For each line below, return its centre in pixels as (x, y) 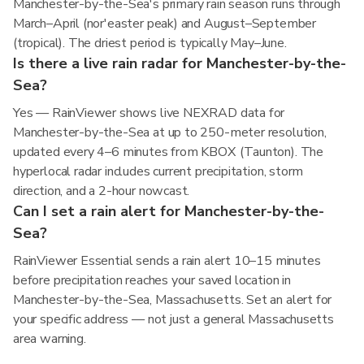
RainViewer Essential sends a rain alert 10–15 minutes (167, 261)
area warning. (50, 339)
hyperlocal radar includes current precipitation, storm (158, 171)
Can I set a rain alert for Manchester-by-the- (169, 211)
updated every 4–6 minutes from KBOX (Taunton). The (169, 152)
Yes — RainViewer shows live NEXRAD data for (149, 113)
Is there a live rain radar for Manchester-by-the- (180, 63)
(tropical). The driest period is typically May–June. (150, 43)
